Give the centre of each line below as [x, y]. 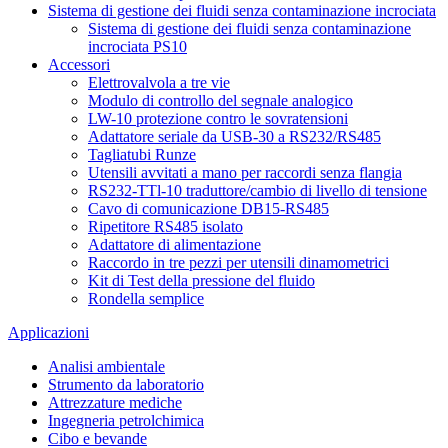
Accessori [79, 65]
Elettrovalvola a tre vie [159, 83]
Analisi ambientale [106, 367]
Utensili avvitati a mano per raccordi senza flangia [245, 173]
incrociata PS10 [137, 47]
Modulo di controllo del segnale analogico [220, 101]
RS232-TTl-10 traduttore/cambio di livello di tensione [257, 191]
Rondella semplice [146, 299]
